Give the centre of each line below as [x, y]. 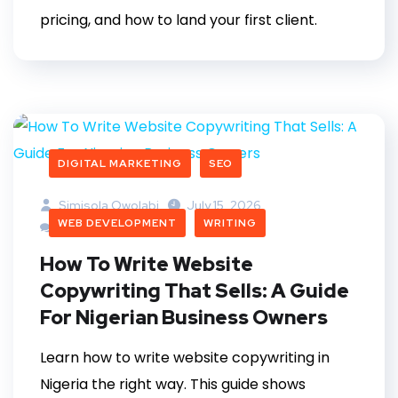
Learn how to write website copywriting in [185, 358]
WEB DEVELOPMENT [117, 223]
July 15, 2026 [224, 206]
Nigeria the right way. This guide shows [173, 385]
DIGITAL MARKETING [120, 164]
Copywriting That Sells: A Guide [195, 291]
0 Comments [96, 229]
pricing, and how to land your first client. [179, 20]
